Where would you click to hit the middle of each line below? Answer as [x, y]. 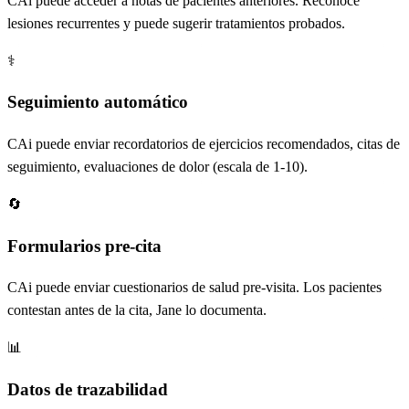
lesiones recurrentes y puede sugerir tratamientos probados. [176, 23]
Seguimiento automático [98, 102]
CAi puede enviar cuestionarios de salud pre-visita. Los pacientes [194, 288]
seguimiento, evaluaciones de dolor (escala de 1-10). [157, 166]
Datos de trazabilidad [88, 390]
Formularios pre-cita [84, 246]
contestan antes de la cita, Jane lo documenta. [137, 310]
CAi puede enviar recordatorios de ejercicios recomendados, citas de [204, 143]
